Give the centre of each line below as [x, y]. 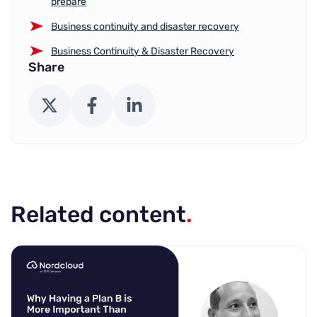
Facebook [113, 104]
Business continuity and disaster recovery [145, 26]
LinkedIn [152, 104]
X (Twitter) [67, 104]
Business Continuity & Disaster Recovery [143, 51]
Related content [98, 214]
